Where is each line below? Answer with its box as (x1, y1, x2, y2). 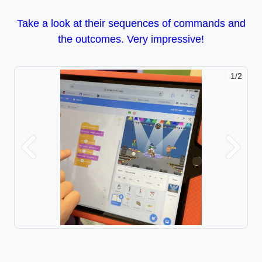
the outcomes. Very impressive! (58, 33, 204, 46)
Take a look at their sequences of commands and (16, 18, 246, 30)
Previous (27, 148, 65, 158)
